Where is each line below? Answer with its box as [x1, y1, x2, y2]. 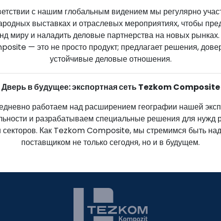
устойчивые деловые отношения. [49, 53, 172, 65]
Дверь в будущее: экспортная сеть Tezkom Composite [1, 81, 220, 93]
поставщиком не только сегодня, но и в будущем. [21, 136, 200, 148]
